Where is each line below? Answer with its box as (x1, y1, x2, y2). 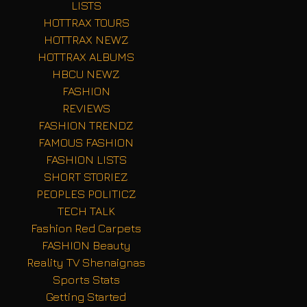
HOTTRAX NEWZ (43, 33, 129, 47)
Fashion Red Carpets (31, 221, 141, 235)
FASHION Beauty (41, 238, 131, 252)
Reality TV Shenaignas (27, 256, 145, 269)
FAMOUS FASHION (38, 136, 134, 149)
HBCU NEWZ (52, 67, 120, 81)
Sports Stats (52, 273, 120, 286)
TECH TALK (57, 204, 115, 218)
